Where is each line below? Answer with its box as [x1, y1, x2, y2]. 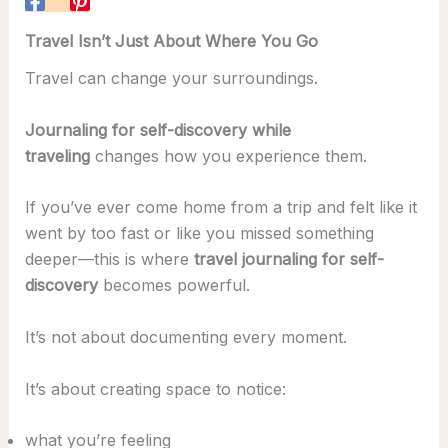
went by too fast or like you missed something [24, 223, 374, 244]
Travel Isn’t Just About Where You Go [24, 31, 318, 51]
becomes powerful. [97, 275, 250, 296]
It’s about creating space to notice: [24, 378, 286, 399]
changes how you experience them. [89, 145, 367, 166]
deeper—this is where [24, 249, 194, 270]
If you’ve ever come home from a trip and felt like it [24, 197, 417, 218]
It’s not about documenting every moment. [24, 326, 347, 347]
